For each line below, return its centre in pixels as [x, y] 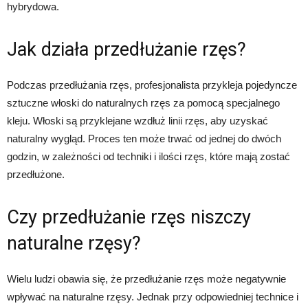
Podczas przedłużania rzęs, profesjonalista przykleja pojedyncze [152, 85]
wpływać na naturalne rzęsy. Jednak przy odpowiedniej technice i [153, 297]
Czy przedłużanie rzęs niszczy [129, 217]
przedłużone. [36, 174]
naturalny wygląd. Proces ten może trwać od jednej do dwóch [144, 139]
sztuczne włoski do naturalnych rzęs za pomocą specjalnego [143, 103]
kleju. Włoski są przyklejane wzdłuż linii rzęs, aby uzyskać [137, 121]
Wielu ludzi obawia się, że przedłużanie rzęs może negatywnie [146, 279]
